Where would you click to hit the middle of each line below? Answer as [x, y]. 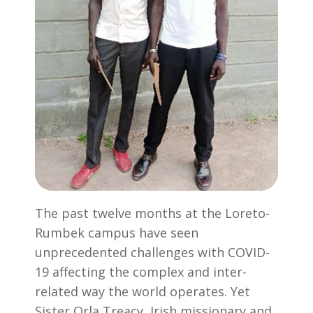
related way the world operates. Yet [143, 292]
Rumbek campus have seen [117, 233]
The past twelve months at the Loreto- [152, 213]
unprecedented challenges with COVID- [152, 253]
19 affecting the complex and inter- [141, 272]
